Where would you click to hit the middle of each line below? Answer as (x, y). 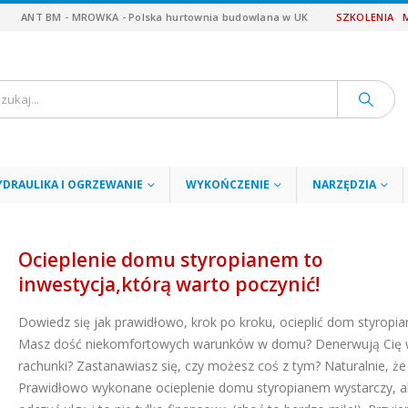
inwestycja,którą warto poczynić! (169, 285)
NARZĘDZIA (344, 185)
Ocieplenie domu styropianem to (171, 260)
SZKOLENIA (365, 17)
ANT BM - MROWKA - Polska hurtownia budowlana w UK (165, 17)
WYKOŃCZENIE (228, 185)
